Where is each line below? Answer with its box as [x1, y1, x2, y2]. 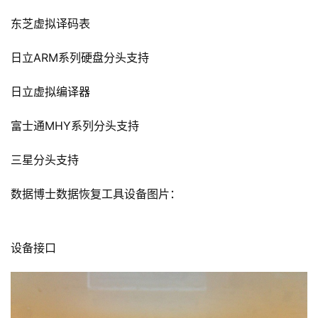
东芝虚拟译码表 [11, 16, 90, 31]
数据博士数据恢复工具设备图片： [11, 187, 181, 202]
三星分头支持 [11, 153, 79, 168]
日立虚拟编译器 [11, 84, 90, 99]
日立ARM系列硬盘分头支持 [11, 50, 149, 65]
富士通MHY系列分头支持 [11, 119, 139, 133]
